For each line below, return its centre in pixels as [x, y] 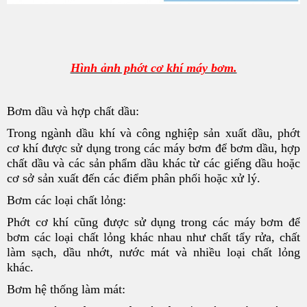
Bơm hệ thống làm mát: [66, 289]
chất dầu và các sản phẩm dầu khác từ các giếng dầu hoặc [153, 163]
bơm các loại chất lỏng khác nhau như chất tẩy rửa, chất [153, 237]
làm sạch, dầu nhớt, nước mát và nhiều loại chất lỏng [153, 252]
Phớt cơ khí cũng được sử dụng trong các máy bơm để [153, 222]
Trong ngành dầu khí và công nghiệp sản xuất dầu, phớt [153, 133]
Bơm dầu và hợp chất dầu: [73, 111]
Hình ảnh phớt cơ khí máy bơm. [153, 67]
